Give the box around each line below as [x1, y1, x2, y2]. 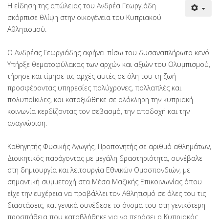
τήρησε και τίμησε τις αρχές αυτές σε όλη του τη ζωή [7, 71, 176, 81]
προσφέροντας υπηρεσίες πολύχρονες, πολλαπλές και [7, 83, 181, 92]
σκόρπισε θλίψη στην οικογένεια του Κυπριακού [7, 12, 161, 22]
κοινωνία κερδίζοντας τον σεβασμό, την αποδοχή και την [7, 106, 190, 116]
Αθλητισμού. [7, 24, 48, 34]
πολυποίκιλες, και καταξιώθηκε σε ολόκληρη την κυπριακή [7, 94, 193, 104]
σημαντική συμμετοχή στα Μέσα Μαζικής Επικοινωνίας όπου [7, 176, 202, 186]
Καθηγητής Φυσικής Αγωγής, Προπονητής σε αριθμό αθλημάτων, [7, 141, 211, 151]
